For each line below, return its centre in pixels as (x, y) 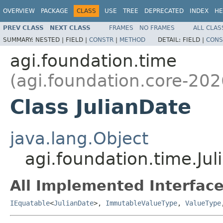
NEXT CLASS (70, 28)
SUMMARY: (19, 40)
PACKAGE (55, 11)
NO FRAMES (157, 28)
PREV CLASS (23, 28)
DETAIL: (170, 40)
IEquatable (30, 203)
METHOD (132, 40)
